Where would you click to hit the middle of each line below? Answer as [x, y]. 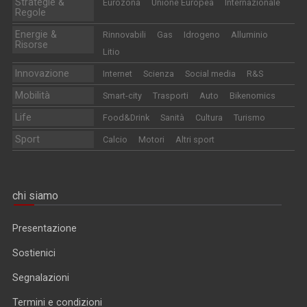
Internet [117, 73]
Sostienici [34, 253]
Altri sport [195, 139]
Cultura [209, 117]
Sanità [172, 117]
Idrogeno [201, 34]
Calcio [115, 139]
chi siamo [35, 195]
